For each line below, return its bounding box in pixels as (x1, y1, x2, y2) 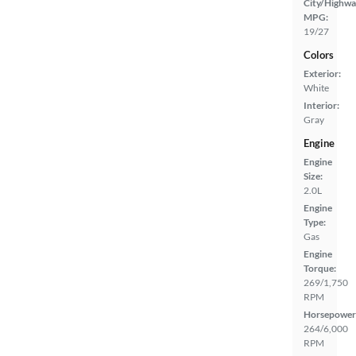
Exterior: (304, 68, 341, 79)
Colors (304, 48, 334, 61)
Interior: (304, 99, 339, 111)
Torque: (304, 262, 336, 274)
